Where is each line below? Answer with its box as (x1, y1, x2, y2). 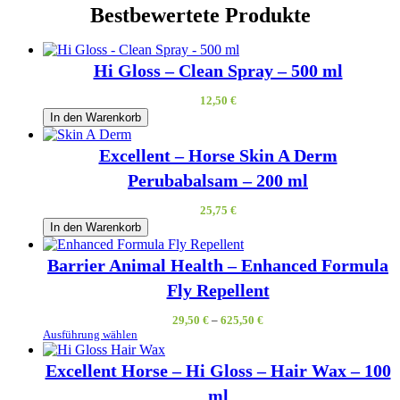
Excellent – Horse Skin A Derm (98, 145, 337, 165)
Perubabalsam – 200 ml (128, 170, 308, 190)
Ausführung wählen (43, 327, 137, 341)
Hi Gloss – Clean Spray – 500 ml (93, 60, 343, 80)
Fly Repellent (166, 279, 270, 300)
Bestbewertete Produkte (89, 3, 311, 27)
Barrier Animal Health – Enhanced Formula (47, 254, 388, 275)
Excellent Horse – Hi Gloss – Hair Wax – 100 (45, 360, 391, 380)
